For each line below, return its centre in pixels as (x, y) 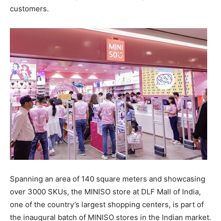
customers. (29, 9)
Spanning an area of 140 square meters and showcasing (108, 179)
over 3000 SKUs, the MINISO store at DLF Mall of (96, 192)
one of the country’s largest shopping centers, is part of (107, 204)
